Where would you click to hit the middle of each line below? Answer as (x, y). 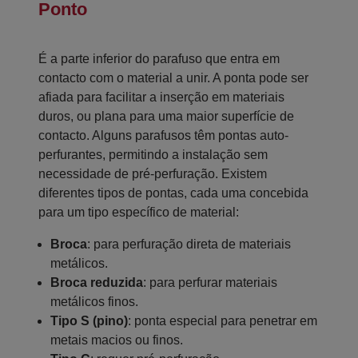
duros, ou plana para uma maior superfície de (166, 117)
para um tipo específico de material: (139, 213)
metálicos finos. (94, 302)
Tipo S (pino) (89, 321)
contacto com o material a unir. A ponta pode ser (173, 78)
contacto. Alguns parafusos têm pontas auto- (163, 136)
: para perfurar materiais (210, 283)
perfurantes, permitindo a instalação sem (153, 155)
